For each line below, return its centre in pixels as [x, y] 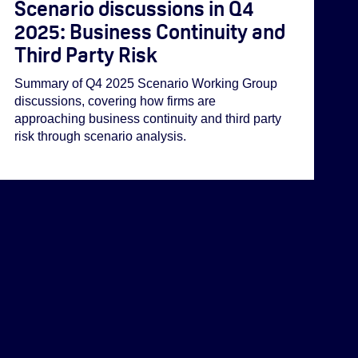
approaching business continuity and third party [148, 119]
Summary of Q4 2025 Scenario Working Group [146, 84]
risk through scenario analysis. [101, 137]
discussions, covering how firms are [115, 101]
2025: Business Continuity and [150, 32]
